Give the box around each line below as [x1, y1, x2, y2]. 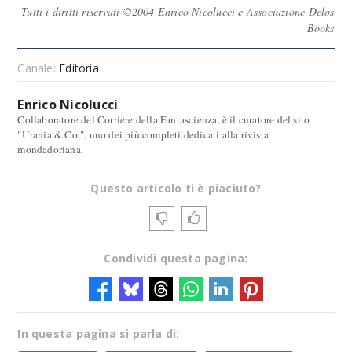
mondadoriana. [17, 142, 84, 156]
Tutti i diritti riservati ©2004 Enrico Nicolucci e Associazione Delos [21, 4, 335, 19]
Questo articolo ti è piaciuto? [90, 181, 262, 196]
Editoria [59, 60, 99, 75]
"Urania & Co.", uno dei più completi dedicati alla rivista [17, 127, 269, 141]
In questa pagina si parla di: [17, 326, 180, 341]
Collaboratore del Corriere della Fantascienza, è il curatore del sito [17, 112, 310, 126]
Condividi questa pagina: [104, 251, 248, 266]
